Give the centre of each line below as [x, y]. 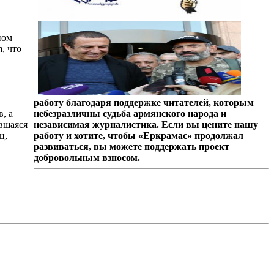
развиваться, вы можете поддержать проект [131, 146]
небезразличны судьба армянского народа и [130, 113]
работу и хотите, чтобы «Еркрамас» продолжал [138, 135]
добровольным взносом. [87, 157]
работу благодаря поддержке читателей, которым [143, 102]
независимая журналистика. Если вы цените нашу [146, 124]
